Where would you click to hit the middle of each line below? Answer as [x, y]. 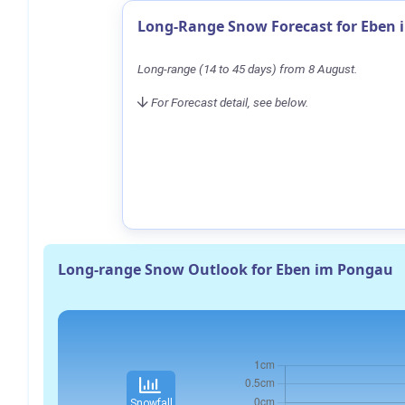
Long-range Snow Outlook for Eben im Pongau [226, 269]
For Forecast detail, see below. [230, 102]
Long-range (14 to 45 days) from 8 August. [247, 68]
